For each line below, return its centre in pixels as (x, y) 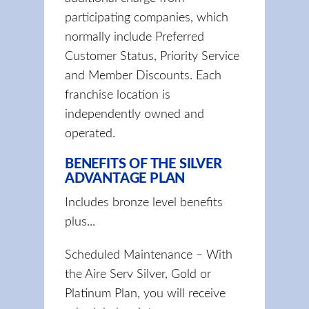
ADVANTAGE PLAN (125, 179)
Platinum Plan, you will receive (145, 294)
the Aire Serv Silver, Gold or (138, 275)
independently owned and (134, 114)
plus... (80, 222)
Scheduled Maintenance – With (149, 255)
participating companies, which (147, 18)
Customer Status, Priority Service (152, 57)
